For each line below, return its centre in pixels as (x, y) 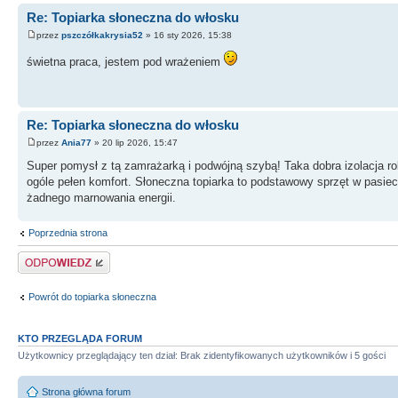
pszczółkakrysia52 (102, 35)
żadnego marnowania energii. (101, 197)
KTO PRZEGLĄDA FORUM (80, 338)
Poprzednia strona (68, 232)
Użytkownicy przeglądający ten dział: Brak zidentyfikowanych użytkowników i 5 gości (202, 355)
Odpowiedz (42, 256)
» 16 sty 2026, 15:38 (187, 35)
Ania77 (76, 142)
